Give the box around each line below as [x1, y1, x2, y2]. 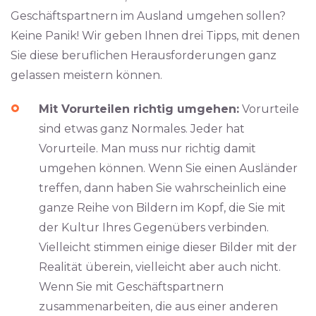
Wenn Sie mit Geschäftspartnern [39, 280, 224, 293]
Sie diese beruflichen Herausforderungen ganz [11, 49, 276, 62]
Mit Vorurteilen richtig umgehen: [39, 102, 239, 116]
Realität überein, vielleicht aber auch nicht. [39, 260, 281, 274]
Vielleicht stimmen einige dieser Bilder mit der [39, 241, 297, 254]
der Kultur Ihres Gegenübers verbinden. [39, 221, 269, 234]
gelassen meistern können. [11, 68, 162, 82]
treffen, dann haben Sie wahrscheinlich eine [39, 181, 286, 195]
